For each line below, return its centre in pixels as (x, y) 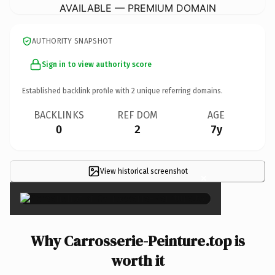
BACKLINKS (59, 115)
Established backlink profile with (77, 91)
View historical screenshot (144, 171)
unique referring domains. (179, 91)
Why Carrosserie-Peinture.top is (137, 241)
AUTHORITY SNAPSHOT (72, 41)
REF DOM (137, 115)
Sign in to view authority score (97, 64)
